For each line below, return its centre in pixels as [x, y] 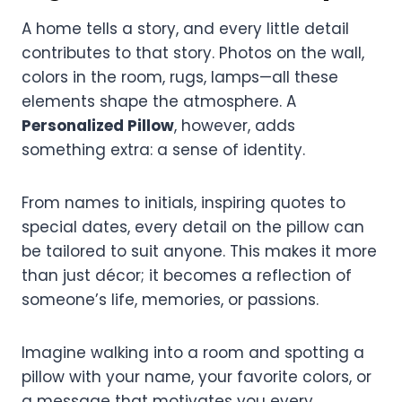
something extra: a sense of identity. [163, 149]
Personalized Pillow [98, 125]
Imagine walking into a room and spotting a [193, 352]
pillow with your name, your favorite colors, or [197, 376]
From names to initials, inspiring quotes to [184, 202]
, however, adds [235, 125]
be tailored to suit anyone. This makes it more [199, 251]
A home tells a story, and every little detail [185, 28]
